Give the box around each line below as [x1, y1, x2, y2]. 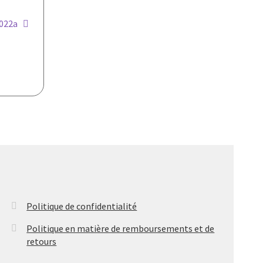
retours [26, 235, 57, 248]
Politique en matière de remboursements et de [26, 222, 215, 235]
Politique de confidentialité [26, 200, 137, 213]
